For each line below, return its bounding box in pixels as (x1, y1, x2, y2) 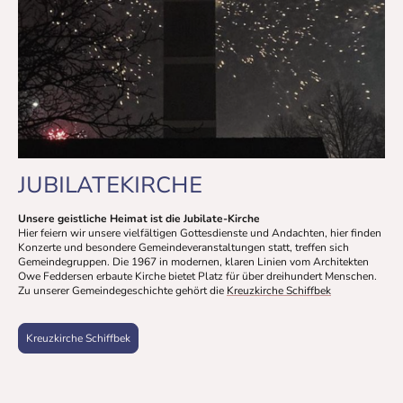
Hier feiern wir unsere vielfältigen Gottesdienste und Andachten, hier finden (18, 226, 381, 241)
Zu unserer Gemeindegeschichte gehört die (18, 283, 227, 299)
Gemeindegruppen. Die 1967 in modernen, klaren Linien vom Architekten (18, 255, 369, 270)
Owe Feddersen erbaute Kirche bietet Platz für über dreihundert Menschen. (18, 269, 377, 284)
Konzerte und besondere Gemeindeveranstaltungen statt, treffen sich (18, 240, 349, 255)
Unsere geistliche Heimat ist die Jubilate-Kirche (18, 211, 260, 227)
